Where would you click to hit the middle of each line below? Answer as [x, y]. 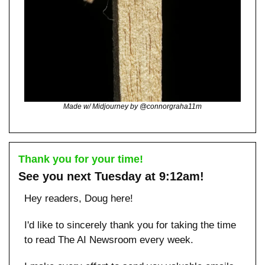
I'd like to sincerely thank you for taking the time [130, 225]
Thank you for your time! [81, 159]
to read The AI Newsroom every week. [110, 240]
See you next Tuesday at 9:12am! [111, 176]
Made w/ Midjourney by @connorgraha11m [132, 106]
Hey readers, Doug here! [79, 198]
